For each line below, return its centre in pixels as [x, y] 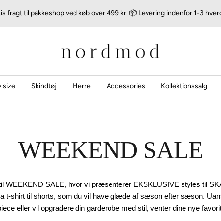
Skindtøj [44, 86]
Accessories [126, 86]
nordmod [75, 42]
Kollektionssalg [184, 86]
